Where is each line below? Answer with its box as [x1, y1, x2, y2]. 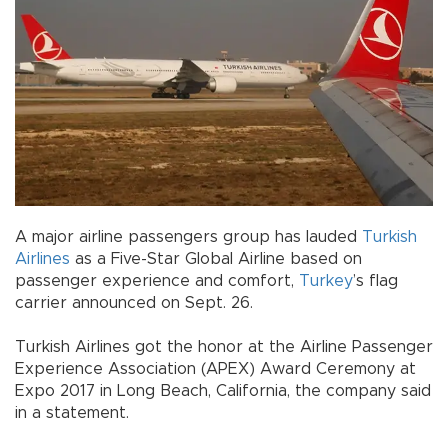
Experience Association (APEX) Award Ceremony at [15, 360, 416, 377]
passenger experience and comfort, [15, 272, 299, 289]
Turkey [299, 272, 353, 289]
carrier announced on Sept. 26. [15, 294, 293, 311]
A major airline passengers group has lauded [15, 228, 362, 245]
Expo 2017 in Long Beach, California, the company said [15, 382, 431, 399]
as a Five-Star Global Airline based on [70, 250, 362, 267]
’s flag [353, 272, 398, 289]
